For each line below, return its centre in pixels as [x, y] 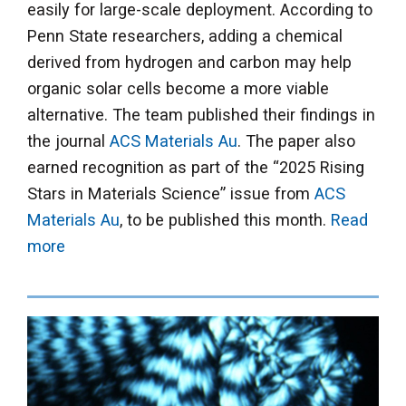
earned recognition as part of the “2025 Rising [196, 168]
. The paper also [296, 141]
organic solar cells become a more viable [178, 89]
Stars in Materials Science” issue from [171, 194]
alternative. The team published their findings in [201, 115]
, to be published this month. [225, 220]
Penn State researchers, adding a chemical [185, 36]
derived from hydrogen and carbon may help [189, 63]
